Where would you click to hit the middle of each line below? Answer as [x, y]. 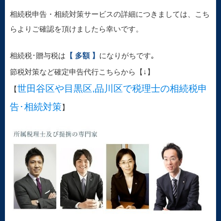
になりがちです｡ [127, 55]
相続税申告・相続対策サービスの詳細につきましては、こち [110, 14]
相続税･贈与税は [38, 55]
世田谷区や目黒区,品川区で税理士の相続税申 [112, 88]
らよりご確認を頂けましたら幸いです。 [76, 29]
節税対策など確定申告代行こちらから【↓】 [82, 72]
